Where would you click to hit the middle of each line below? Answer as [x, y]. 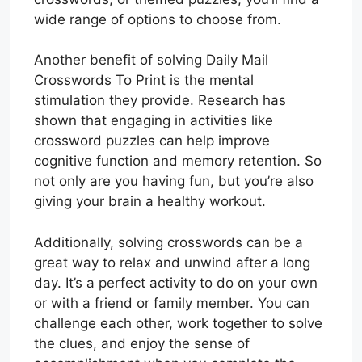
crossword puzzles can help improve [152, 141]
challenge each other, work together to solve [178, 323]
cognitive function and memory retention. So [178, 161]
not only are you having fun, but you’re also [174, 181]
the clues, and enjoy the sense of [142, 343]
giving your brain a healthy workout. [150, 202]
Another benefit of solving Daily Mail [151, 60]
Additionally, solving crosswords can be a [168, 242]
